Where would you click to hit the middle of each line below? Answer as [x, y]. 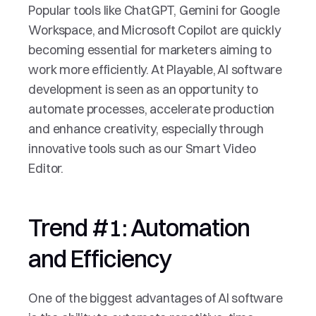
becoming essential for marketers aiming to [150, 50]
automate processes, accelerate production [152, 109]
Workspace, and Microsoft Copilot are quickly [154, 30]
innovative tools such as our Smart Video [142, 148]
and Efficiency [100, 259]
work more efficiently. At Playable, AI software [156, 69]
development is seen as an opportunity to [143, 89]
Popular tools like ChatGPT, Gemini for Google [154, 10]
